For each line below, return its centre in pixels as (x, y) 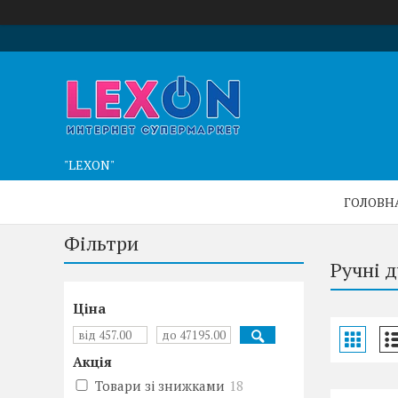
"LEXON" (89, 165)
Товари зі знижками (160, 386)
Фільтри (101, 243)
